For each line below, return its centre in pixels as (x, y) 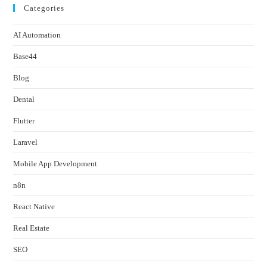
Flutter (24, 120)
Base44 (25, 56)
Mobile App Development (55, 163)
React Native (34, 206)
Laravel (26, 142)
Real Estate (32, 228)
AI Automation (37, 35)
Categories (44, 8)
